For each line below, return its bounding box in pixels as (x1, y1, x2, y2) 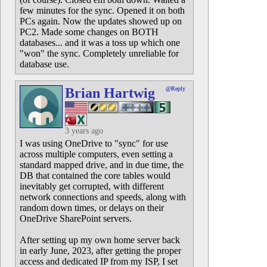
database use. (20, 59, 69, 69)
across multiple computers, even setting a (20, 149, 173, 159)
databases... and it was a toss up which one (20, 38, 180, 48)
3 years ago (65, 126, 103, 135)
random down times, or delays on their (20, 203, 164, 213)
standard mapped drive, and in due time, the (20, 160, 184, 170)
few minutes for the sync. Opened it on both (20, 5, 185, 15)
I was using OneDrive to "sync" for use (20, 138, 168, 148)
